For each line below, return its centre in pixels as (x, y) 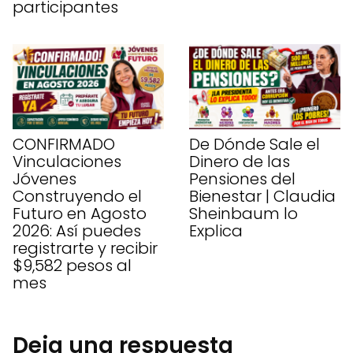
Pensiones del (242, 178)
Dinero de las (240, 161)
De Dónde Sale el (255, 144)
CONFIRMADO (64, 144)
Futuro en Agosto (80, 213)
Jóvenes (45, 178)
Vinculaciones (67, 161)
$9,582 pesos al (72, 265)
